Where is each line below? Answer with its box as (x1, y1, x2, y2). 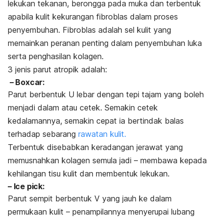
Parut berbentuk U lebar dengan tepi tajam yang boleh (8, 89, 204, 100)
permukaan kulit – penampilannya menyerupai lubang (8, 207, 195, 217)
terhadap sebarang (8, 129, 78, 139)
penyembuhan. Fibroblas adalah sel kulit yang (8, 25, 171, 35)
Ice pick (13, 181, 43, 192)
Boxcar (15, 77, 43, 88)
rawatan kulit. (78, 129, 126, 139)
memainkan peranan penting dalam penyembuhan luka (8, 38, 202, 48)
